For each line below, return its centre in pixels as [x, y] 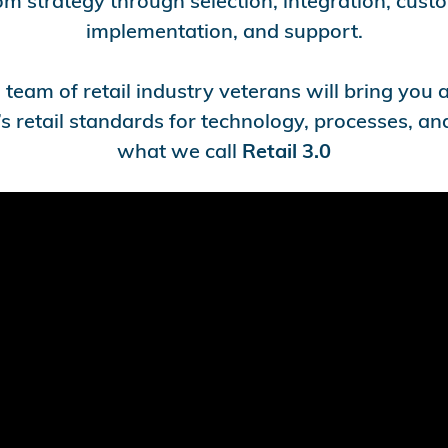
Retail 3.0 [286, 151]
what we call [179, 151]
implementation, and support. [224, 31]
